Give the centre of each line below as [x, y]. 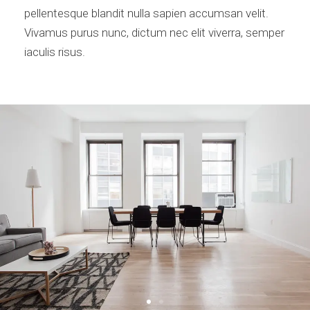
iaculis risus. [55, 52]
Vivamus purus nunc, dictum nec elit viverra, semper [154, 32]
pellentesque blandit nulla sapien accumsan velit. [146, 13]
